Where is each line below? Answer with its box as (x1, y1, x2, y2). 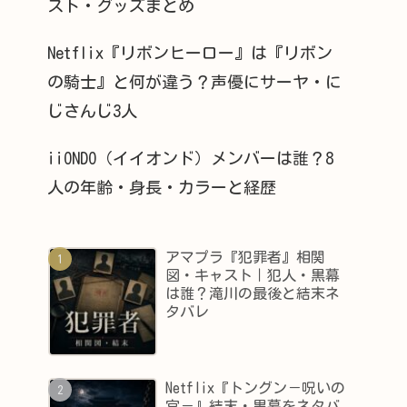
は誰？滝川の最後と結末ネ (165, 286, 341, 302)
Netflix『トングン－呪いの (165, 380, 346, 395)
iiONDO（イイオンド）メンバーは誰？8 (47, 149, 333, 166)
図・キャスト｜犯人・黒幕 (165, 268, 341, 283)
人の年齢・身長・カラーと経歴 (47, 178, 276, 195)
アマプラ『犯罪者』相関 (165, 250, 326, 265)
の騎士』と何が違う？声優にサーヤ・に (47, 73, 342, 90)
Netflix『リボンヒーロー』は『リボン (47, 44, 333, 61)
